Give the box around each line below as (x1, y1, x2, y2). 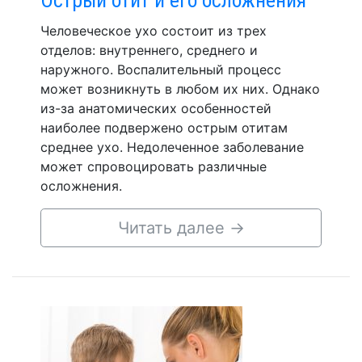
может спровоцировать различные (40, 158, 267, 175)
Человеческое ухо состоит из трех (40, 22, 267, 39)
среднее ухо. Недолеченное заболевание (40, 138, 304, 155)
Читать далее (117, 217, 229, 238)
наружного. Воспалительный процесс (40, 61, 281, 78)
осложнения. (40, 177, 122, 194)
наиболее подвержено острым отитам (40, 119, 288, 136)
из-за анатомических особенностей (40, 99, 271, 116)
